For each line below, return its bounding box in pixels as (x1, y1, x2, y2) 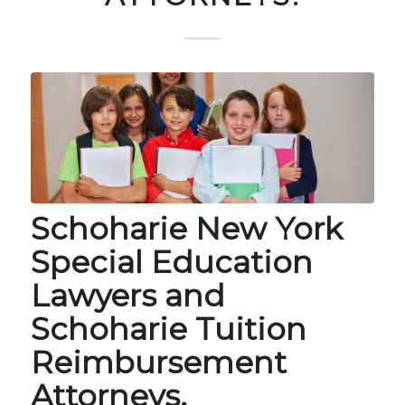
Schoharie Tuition (30, 309, 306, 348)
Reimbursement (30, 343, 287, 381)
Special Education (30, 242, 313, 281)
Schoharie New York (30, 209, 343, 248)
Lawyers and (30, 276, 225, 315)
